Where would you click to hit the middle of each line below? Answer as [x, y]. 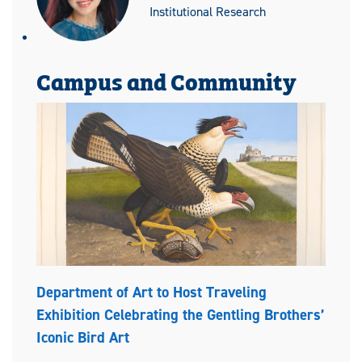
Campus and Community [166, 81]
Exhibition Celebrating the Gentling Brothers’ [181, 314]
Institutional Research [208, 11]
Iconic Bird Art [83, 337]
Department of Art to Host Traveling [152, 292]
